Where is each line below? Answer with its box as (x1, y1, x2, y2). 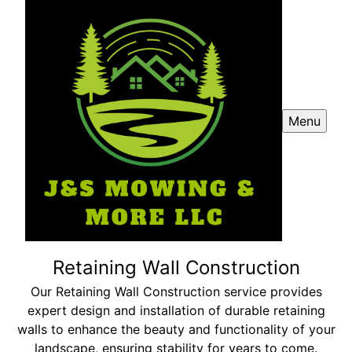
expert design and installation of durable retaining (27, 302, 325, 319)
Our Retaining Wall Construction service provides (30, 284, 322, 300)
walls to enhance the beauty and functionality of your (16, 321, 335, 338)
